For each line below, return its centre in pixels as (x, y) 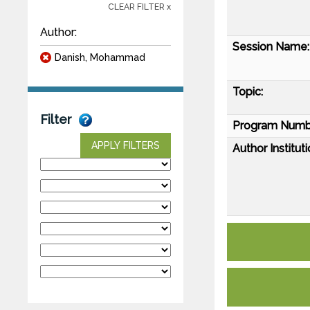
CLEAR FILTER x (139, 7)
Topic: (248, 91)
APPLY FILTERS (126, 145)
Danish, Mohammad (100, 57)
